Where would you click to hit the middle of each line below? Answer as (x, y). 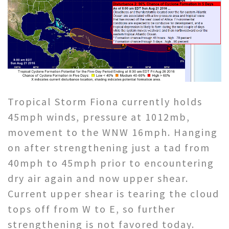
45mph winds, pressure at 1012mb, (99, 117)
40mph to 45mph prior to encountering (111, 163)
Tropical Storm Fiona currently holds (105, 101)
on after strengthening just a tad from (109, 147)
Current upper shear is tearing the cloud (113, 193)
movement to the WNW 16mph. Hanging (113, 132)
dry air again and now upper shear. (98, 178)
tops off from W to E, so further (91, 209)
